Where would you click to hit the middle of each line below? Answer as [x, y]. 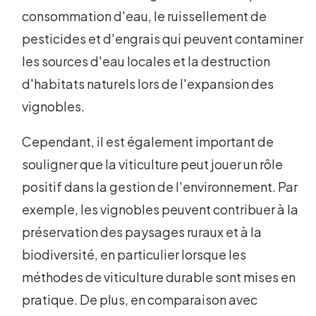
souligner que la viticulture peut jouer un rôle [153, 164]
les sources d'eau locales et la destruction [146, 61]
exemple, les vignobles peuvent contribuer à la [160, 209]
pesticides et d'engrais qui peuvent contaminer [163, 39]
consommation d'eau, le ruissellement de [145, 16]
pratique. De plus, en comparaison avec [140, 300]
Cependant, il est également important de [148, 142]
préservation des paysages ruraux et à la [142, 232]
